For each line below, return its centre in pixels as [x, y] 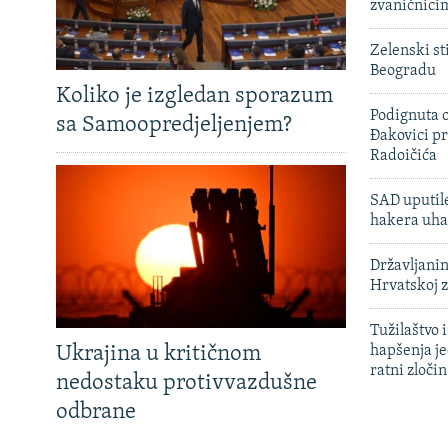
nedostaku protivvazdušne [186, 383]
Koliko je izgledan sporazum [194, 96]
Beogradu [403, 70]
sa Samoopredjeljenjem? [174, 125]
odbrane [96, 412]
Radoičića [403, 155]
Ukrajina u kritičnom [158, 354]
